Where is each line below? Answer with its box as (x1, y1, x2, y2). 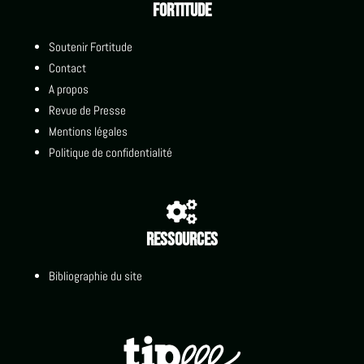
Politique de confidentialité (48, 144, 172, 160)
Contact (48, 59, 86, 76)
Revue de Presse (48, 102, 126, 118)
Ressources (145, 227, 218, 251)
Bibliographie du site (48, 267, 142, 284)
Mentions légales (48, 123, 128, 139)
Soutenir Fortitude (48, 38, 132, 54)
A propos (48, 80, 89, 97)
